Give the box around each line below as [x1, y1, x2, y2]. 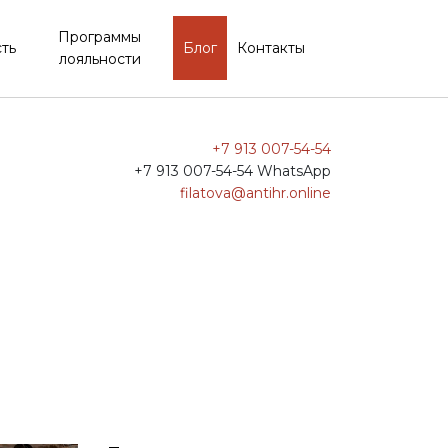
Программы [58, 28, 141, 47]
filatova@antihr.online [180, 183, 331, 202]
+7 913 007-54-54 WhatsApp [134, 161, 331, 180]
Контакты [237, 39, 305, 58]
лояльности [58, 50, 141, 69]
